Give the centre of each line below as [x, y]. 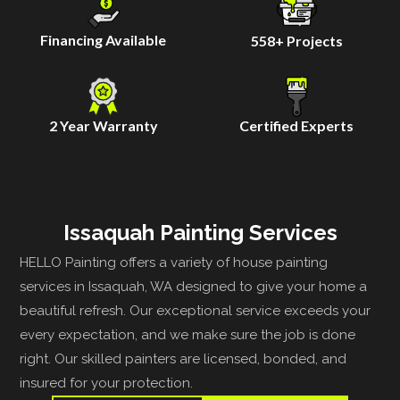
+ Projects [308, 41]
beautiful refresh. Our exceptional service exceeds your [196, 311]
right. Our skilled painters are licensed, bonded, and [183, 359]
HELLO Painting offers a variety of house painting [174, 262]
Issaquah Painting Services [200, 233]
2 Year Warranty [103, 125]
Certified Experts [297, 125]
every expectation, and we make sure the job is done [188, 335]
